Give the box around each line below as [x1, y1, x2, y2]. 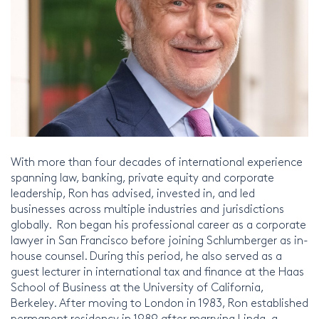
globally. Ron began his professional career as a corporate [11, 216, 306, 231]
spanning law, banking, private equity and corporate [11, 169, 274, 184]
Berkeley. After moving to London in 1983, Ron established [11, 294, 308, 310]
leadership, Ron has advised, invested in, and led [11, 184, 255, 200]
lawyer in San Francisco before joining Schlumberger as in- [11, 231, 308, 247]
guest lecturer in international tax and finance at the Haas [11, 263, 304, 278]
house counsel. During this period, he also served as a [11, 247, 282, 263]
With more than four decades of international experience [11, 153, 303, 169]
